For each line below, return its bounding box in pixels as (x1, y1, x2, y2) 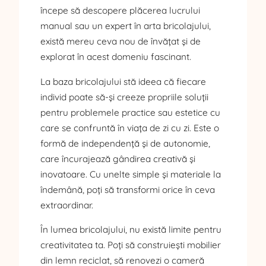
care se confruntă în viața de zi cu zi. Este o (40, 122, 219, 134)
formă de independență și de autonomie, (40, 137, 210, 149)
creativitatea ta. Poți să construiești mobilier (40, 239, 221, 251)
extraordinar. (40, 199, 93, 211)
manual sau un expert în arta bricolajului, (40, 20, 211, 32)
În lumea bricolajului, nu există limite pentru (40, 224, 221, 235)
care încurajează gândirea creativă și (40, 153, 195, 164)
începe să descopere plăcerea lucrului (40, 5, 200, 17)
